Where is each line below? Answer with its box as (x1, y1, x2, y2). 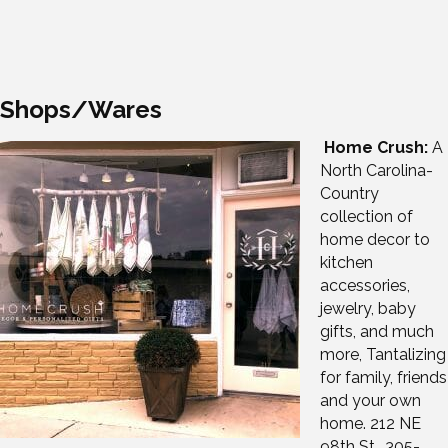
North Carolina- (320, 161, 433, 181)
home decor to (320, 230, 430, 250)
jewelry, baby (320, 299, 416, 319)
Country (320, 184, 379, 204)
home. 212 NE (320, 414, 421, 434)
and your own (320, 391, 421, 411)
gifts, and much (320, 322, 434, 342)
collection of (320, 207, 413, 227)
